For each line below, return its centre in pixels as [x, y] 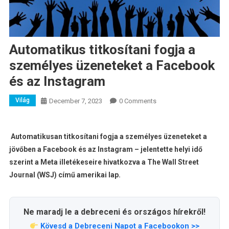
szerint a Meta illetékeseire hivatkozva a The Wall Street [104, 162]
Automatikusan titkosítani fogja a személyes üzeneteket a [108, 137]
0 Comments [138, 101]
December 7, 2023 [75, 101]
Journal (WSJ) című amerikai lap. [65, 175]
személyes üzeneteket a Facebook [112, 66]
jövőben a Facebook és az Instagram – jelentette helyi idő [106, 150]
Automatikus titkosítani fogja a [102, 50]
